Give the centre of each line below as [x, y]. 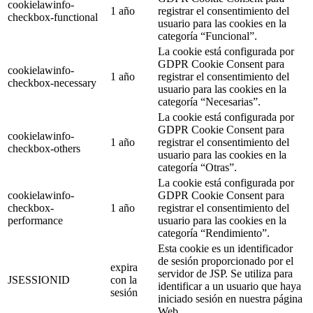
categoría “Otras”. [197, 168]
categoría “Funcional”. [208, 36]
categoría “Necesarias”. [209, 102]
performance [35, 221]
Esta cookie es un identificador [225, 249]
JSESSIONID [39, 280]
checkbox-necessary [52, 83]
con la [124, 280]
